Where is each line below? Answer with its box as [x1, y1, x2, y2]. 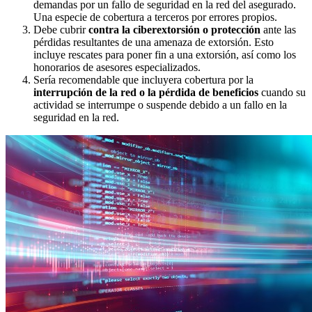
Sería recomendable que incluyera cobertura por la [33, 73, 253, 86]
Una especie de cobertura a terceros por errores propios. [33, 10, 277, 23]
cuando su [258, 86, 306, 98]
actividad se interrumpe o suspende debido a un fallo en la [33, 98, 287, 111]
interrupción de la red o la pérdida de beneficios [33, 86, 258, 98]
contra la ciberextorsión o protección [88, 23, 260, 36]
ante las [260, 23, 296, 36]
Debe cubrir [33, 23, 88, 36]
